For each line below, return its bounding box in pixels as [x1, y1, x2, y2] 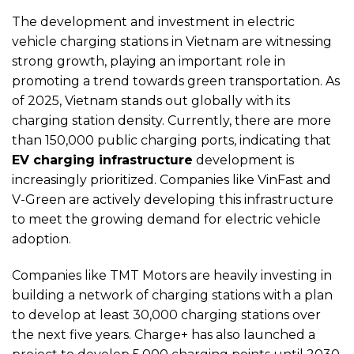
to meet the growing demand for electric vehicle [12, 211, 321, 227]
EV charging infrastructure [12, 152, 193, 168]
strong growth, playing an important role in [12, 53, 285, 69]
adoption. [12, 231, 71, 247]
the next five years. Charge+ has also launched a [12, 326, 315, 342]
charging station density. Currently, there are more [12, 112, 331, 128]
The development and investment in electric [12, 13, 295, 29]
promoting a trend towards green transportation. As [12, 73, 340, 88]
